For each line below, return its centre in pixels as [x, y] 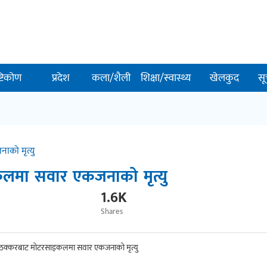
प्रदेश [60, 78]
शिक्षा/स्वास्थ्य [166, 78]
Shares [111, 212]
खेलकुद [224, 78]
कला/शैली [111, 78]
